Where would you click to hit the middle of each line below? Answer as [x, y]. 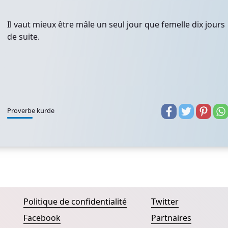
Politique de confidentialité [75, 202]
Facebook [42, 218]
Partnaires [171, 218]
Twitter [165, 202]
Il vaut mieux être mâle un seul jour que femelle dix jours [116, 24]
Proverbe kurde [31, 110]
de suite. [23, 37]
